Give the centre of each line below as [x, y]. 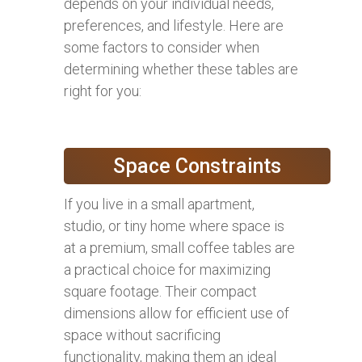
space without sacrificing [142, 335]
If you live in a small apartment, [159, 204]
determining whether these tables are [181, 69]
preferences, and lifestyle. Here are [174, 25]
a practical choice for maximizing [167, 269]
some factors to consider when [162, 47]
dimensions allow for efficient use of [177, 313]
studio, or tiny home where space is [174, 225]
